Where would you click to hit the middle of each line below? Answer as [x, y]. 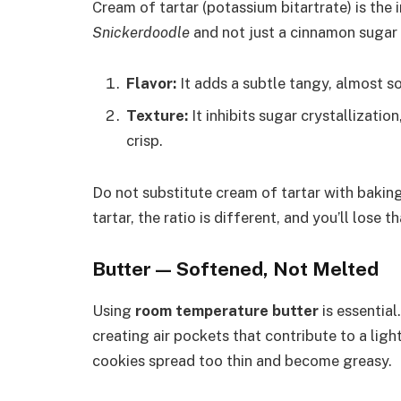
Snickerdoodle [141, 32]
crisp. [145, 140]
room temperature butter [227, 311]
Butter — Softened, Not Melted [235, 269]
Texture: [157, 115]
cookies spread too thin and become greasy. [242, 361]
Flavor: [151, 84]
